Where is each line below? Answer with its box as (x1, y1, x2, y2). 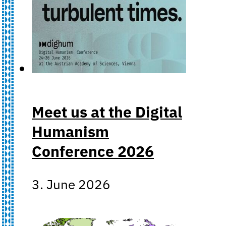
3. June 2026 (32, 176, 110, 193)
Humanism (32, 121, 109, 141)
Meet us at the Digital (32, 101, 182, 122)
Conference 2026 (32, 141, 154, 161)
